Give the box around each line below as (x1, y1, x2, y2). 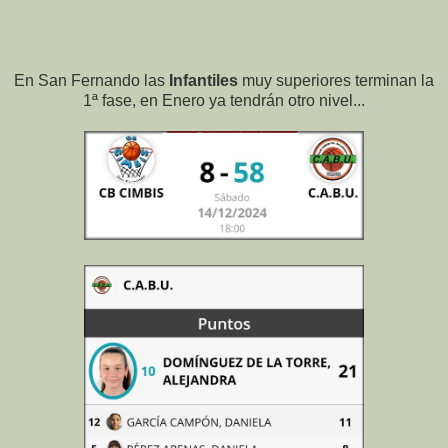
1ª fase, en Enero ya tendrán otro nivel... (83, 92, 365, 110)
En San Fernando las (14, 72, 169, 90)
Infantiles (169, 72, 242, 90)
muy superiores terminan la (242, 72, 434, 90)
